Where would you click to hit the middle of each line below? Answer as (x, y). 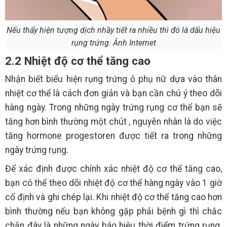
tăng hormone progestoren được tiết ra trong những (113, 136)
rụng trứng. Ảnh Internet (113, 43)
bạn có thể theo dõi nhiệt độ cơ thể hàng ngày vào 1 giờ (113, 183)
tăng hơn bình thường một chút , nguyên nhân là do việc (113, 121)
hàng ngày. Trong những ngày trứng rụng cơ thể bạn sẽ (113, 107)
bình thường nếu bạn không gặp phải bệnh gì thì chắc (113, 211)
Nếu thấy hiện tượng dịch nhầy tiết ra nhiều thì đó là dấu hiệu (113, 30)
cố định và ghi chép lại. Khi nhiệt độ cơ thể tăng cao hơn (113, 197)
